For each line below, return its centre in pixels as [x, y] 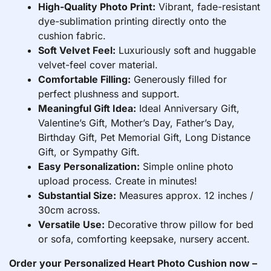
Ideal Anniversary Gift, [188, 109]
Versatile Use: [71, 225]
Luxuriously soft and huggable [186, 51]
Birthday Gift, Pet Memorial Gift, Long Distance [144, 138]
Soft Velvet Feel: [77, 51]
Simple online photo [187, 167]
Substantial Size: [77, 196]
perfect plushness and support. [109, 94]
